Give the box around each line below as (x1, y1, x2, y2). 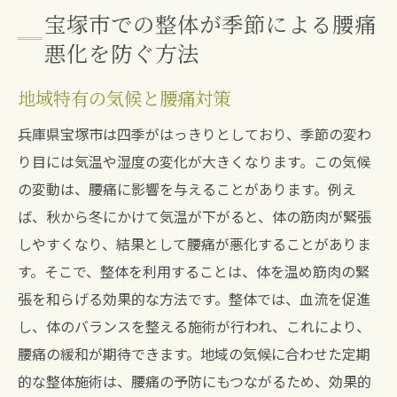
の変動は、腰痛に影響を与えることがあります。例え (18, 178, 356, 199)
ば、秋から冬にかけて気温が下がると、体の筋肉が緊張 (18, 206, 371, 227)
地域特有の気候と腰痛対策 (18, 85, 230, 111)
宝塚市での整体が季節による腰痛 (44, 8, 377, 39)
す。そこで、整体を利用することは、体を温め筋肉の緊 (18, 261, 370, 282)
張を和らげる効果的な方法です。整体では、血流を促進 (18, 288, 370, 309)
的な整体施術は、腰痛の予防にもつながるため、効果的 (18, 370, 371, 392)
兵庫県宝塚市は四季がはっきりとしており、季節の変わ (18, 123, 371, 144)
